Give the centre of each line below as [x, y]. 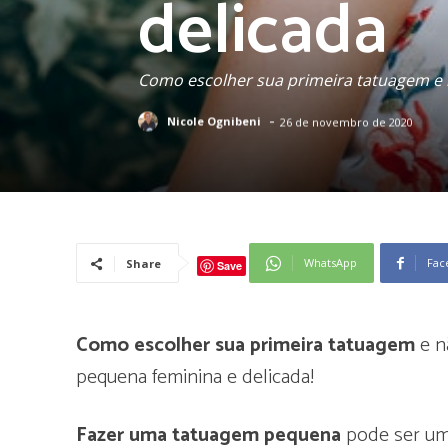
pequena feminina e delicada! [195, 377]
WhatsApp [330, 262]
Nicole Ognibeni [214, 121]
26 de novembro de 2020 [346, 122]
